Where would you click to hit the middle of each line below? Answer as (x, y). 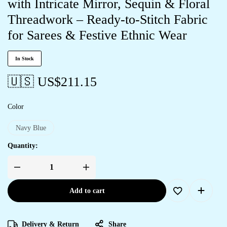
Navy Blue (31, 128)
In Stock (25, 59)
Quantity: (23, 146)
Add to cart (87, 191)
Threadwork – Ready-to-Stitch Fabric (108, 20)
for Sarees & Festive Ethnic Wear (97, 35)
